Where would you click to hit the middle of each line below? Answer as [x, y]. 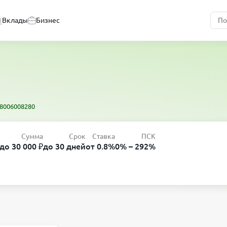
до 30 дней [64, 146]
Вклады [15, 20]
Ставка [104, 136]
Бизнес [48, 20]
